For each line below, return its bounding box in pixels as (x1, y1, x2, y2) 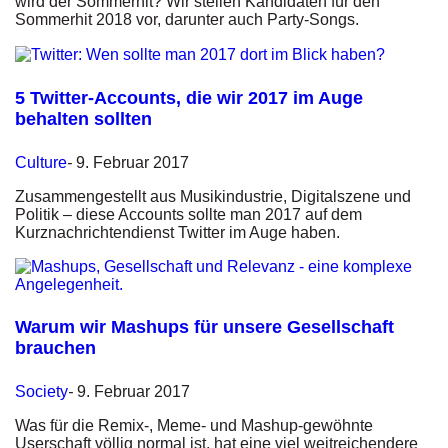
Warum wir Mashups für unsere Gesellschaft (15, 317, 394, 338)
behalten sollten (15, 108, 152, 129)
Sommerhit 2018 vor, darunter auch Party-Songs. (15, 10, 359, 28)
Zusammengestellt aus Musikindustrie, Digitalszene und (15, 187, 411, 205)
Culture (15, 153, 67, 171)
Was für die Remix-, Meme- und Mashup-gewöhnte (15, 417, 373, 435)
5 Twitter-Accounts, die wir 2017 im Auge (15, 87, 363, 108)
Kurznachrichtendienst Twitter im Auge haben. (15, 223, 340, 241)
